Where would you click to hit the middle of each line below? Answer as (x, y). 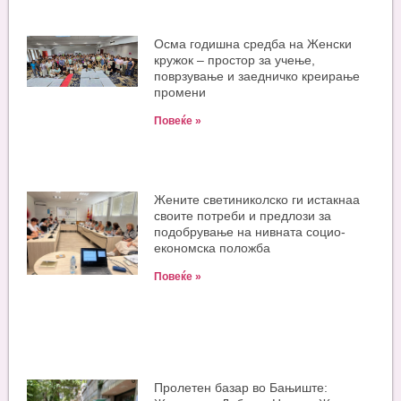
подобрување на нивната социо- (250, 232)
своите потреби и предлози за (243, 216)
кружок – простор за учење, (235, 60)
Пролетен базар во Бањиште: (241, 388)
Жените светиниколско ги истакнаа (257, 200)
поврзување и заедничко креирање (257, 76)
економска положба (213, 248)
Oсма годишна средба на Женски (253, 43)
